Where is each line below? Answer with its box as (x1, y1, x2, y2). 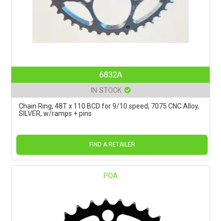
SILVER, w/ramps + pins (19, 110, 92, 118)
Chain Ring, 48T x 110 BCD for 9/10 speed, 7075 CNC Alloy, (19, 102, 200, 110)
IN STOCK (90, 86, 122, 95)
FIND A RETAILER (89, 141, 135, 148)
